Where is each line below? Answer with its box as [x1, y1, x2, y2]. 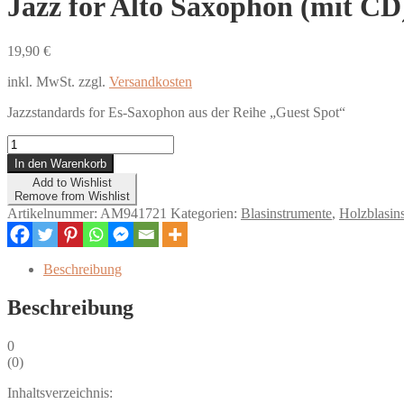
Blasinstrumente [241, 205, 332, 221]
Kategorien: [170, 205, 241, 221]
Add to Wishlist [32, 175, 112, 189]
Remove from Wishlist [14, 188, 130, 203]
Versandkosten [109, 73, 192, 89]
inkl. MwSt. [7, 73, 75, 89]
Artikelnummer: [7, 205, 100, 221]
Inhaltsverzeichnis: [7, 384, 113, 400]
